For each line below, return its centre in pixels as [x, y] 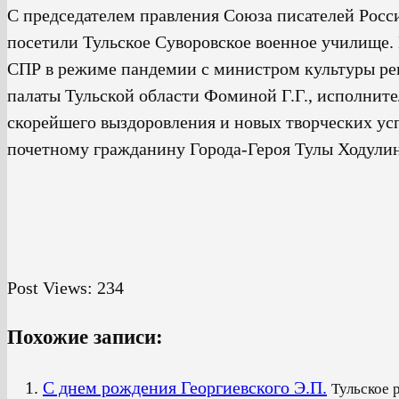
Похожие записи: [85, 337]
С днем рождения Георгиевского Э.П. [185, 387]
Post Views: [50, 288]
